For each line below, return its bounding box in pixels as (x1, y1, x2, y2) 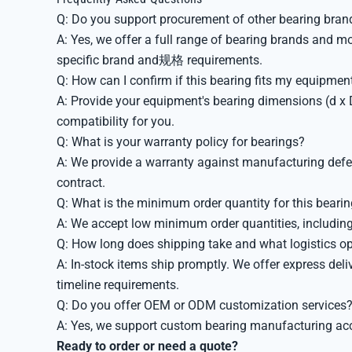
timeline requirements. (57, 277, 179, 292)
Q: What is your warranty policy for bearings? (57, 134, 305, 149)
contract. (57, 175, 105, 190)
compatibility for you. (57, 114, 174, 129)
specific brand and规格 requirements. (57, 53, 262, 68)
